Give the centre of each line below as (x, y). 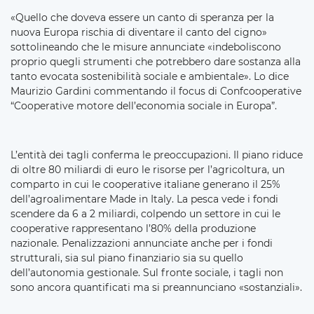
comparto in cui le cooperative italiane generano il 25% (145, 184)
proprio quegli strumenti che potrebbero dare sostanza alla (156, 61)
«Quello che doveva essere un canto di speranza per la (142, 17)
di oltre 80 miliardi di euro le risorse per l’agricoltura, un (148, 169)
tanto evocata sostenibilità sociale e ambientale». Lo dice (150, 76)
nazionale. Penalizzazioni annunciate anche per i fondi (142, 243)
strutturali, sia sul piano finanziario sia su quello (127, 258)
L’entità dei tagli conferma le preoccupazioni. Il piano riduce (157, 155)
